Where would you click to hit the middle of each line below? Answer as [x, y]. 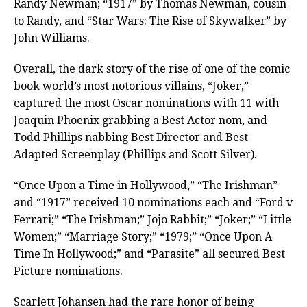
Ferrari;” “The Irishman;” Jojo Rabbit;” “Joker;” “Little [152, 220]
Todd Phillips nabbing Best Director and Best [131, 138]
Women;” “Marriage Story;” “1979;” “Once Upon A [143, 237]
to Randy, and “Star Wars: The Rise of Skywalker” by [150, 21]
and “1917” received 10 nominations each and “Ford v [153, 203]
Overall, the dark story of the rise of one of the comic [152, 69]
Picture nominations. [68, 271]
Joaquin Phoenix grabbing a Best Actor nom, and [140, 121]
